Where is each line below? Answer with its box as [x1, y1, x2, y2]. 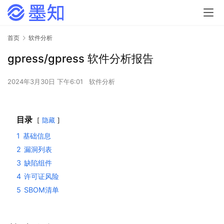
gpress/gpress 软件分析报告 [7, 52, 153, 65]
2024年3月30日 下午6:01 [7, 77, 85, 86]
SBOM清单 [24, 185, 59, 194]
